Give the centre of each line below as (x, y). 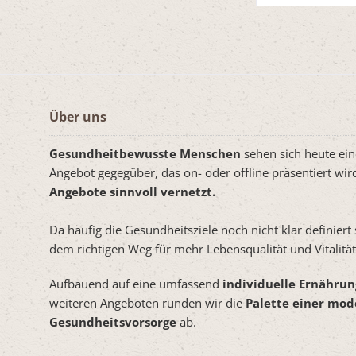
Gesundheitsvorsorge (113, 322)
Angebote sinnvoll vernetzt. (132, 192)
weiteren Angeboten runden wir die (147, 303)
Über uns (78, 117)
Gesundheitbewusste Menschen (145, 154)
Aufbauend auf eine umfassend (134, 284)
